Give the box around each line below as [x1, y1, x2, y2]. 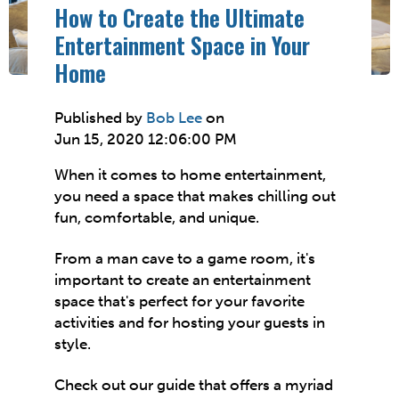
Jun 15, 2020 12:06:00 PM [54, 129, 238, 148]
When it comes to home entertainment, [54, 165, 327, 183]
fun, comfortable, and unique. [54, 208, 260, 226]
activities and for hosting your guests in [54, 313, 326, 331]
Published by [54, 108, 147, 126]
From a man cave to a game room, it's [54, 248, 316, 267]
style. [54, 334, 92, 353]
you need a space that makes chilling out [54, 186, 337, 205]
